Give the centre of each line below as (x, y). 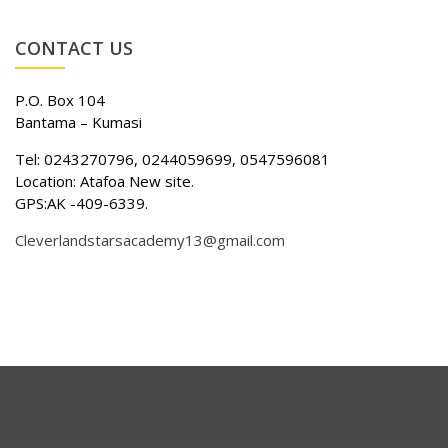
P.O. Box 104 (60, 99)
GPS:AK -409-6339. (81, 202)
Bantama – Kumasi (78, 121)
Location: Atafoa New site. (104, 180)
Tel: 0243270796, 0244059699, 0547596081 (172, 158)
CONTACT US (74, 47)
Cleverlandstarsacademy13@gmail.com (150, 239)
